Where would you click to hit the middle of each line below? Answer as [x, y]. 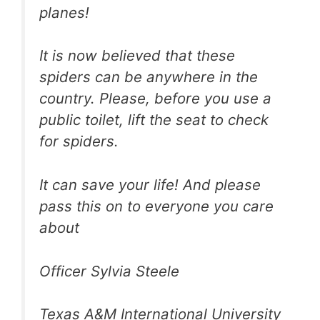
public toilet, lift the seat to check [154, 120]
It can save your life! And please [150, 184]
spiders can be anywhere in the [149, 77]
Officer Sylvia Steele [109, 271]
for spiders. [79, 141]
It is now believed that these [137, 56]
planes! [64, 12]
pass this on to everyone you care [156, 206]
